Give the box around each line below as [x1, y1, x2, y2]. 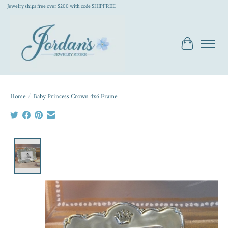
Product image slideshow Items [44, 138, 146, 149]
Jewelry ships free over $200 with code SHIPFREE [7, 2, 116, 10]
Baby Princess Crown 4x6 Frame [33, 91, 117, 101]
